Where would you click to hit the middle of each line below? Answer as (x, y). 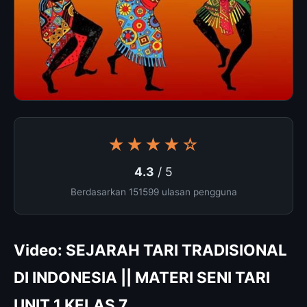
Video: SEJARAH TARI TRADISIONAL (150, 249)
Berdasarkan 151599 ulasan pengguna (153, 192)
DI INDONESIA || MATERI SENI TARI (142, 277)
